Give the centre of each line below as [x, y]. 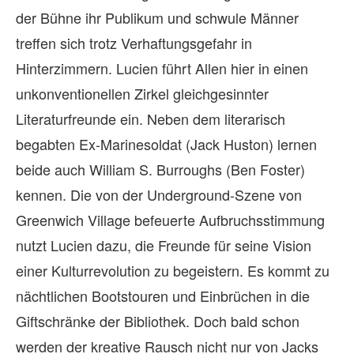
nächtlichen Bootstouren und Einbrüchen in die [163, 295]
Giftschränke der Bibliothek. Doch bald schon [158, 320]
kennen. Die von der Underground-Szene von [159, 194]
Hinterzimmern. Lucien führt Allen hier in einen [162, 68]
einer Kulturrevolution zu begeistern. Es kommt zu [173, 270]
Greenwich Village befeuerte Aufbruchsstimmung [170, 219]
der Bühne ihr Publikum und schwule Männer [157, 17]
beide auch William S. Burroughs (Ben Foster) [160, 169]
